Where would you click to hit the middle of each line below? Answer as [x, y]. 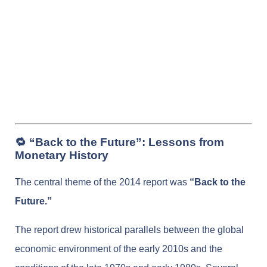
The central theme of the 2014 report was [102, 182]
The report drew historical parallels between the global [129, 230]
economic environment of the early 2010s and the [119, 249]
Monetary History [62, 155]
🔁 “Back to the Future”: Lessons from [119, 142]
